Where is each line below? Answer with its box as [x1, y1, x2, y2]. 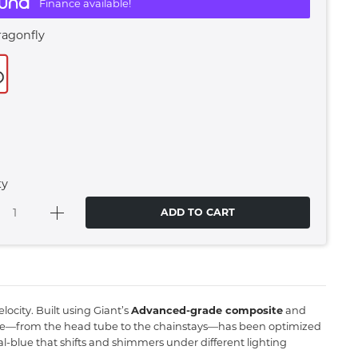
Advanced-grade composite [131, 304, 283, 316]
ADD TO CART [161, 206, 236, 218]
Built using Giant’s [34, 304, 131, 316]
